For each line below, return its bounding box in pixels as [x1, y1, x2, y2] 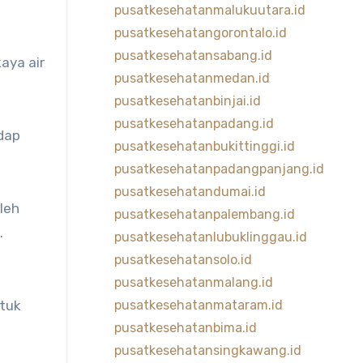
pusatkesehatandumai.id [113, 184, 266, 199]
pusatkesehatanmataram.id [113, 297, 283, 313]
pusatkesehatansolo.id [113, 252, 252, 267]
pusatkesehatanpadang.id [113, 116, 274, 131]
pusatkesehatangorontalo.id [113, 25, 287, 41]
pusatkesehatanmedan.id [113, 70, 270, 86]
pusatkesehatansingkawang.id [113, 343, 301, 358]
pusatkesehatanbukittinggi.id [113, 139, 295, 154]
